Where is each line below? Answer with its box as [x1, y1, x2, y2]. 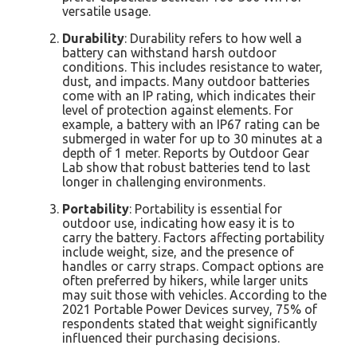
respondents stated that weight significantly [62, 316, 317, 331]
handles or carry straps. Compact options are [62, 258, 324, 273]
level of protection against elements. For [62, 102, 293, 117]
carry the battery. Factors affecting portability [62, 229, 324, 245]
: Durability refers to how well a [124, 30, 302, 45]
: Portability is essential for [129, 201, 282, 216]
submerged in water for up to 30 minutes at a [62, 131, 323, 146]
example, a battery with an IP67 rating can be [62, 116, 320, 131]
